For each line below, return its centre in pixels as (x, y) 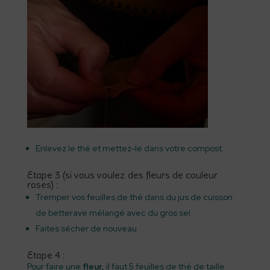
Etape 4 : (46, 255)
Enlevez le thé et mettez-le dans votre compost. (130, 148)
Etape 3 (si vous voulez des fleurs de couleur (122, 175)
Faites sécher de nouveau (86, 228)
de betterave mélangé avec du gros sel (113, 213)
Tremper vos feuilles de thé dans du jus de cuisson (134, 197)
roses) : (42, 184)
